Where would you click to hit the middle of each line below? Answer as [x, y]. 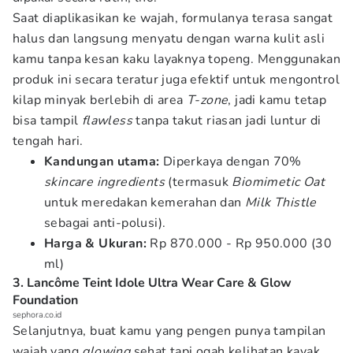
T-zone [208, 100]
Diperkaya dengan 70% [230, 162]
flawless [107, 121]
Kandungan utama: [102, 162]
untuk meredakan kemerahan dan [145, 203]
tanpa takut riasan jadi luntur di [227, 121]
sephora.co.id [37, 315]
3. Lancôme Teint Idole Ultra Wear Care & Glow [152, 283]
